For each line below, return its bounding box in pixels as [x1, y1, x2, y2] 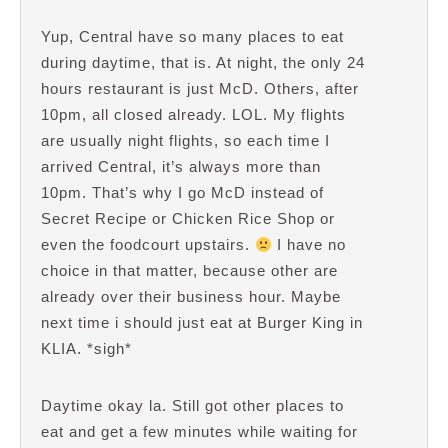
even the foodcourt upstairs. [41, 236, 255, 254]
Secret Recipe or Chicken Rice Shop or [41, 210, 335, 228]
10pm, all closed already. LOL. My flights [41, 106, 346, 124]
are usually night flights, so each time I [41, 132, 330, 150]
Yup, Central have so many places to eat [41, 28, 344, 46]
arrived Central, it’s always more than [41, 158, 321, 176]
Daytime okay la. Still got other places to [41, 397, 344, 415]
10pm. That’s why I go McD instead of [41, 184, 324, 202]
